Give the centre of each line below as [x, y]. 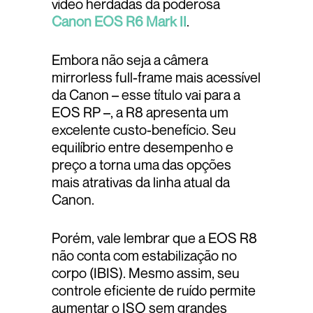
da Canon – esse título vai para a [146, 95]
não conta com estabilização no [144, 256]
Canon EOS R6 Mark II [119, 22]
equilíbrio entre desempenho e [143, 147]
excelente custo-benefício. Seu [144, 130]
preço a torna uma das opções [141, 165]
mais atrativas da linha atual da [141, 182]
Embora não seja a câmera [130, 60]
